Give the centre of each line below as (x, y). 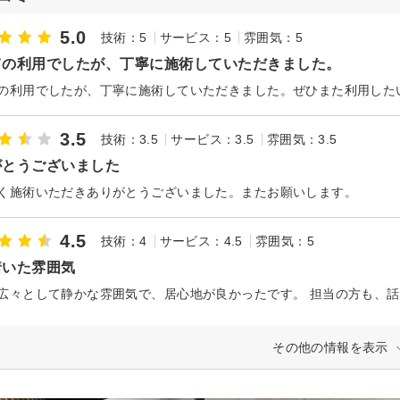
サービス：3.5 (212, 140)
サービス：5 (196, 38)
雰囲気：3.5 (302, 140)
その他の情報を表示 (330, 347)
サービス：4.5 (201, 242)
